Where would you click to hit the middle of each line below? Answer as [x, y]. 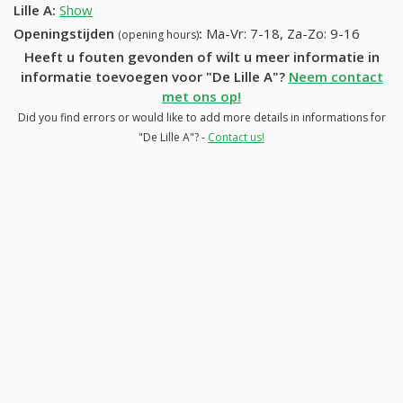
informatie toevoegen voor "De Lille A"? [154, 76]
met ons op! [201, 96]
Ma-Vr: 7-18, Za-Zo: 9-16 [283, 33]
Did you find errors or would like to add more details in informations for [201, 117]
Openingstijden [66, 33]
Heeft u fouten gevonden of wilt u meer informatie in [201, 56]
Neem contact [336, 76]
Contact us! [236, 137]
